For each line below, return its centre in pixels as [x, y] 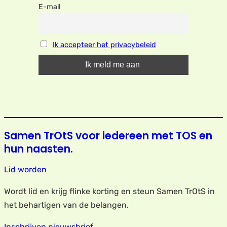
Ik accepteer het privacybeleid [104, 45]
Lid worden [25, 169]
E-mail [50, 7]
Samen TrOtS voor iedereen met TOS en [108, 136]
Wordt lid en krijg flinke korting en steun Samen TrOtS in [109, 191]
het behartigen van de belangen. [66, 205]
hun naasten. [39, 149]
